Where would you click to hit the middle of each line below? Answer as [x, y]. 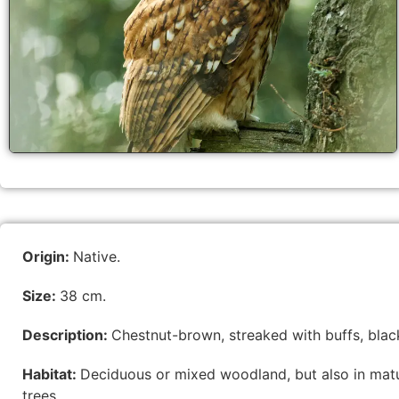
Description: [67, 335]
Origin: [48, 257]
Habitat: [51, 375]
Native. [97, 257]
